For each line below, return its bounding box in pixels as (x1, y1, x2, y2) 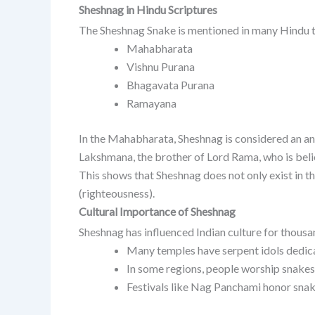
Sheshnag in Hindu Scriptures (79, 2, 217, 16)
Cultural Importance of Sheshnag (79, 204, 236, 218)
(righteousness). (79, 186, 155, 200)
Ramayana (127, 96, 176, 110)
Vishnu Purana (127, 59, 195, 73)
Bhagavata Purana (127, 77, 214, 91)
